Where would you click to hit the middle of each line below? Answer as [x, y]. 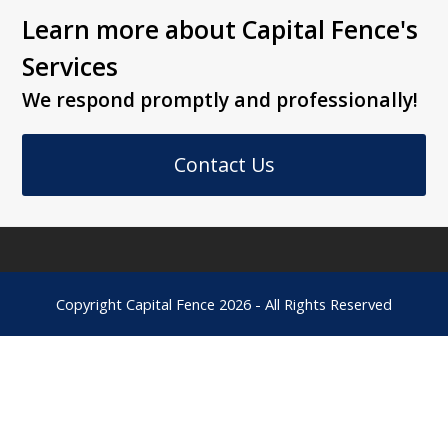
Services [70, 66]
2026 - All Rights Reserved [303, 304]
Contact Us [224, 165]
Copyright [91, 304]
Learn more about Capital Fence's [220, 29]
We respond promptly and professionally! [220, 100]
